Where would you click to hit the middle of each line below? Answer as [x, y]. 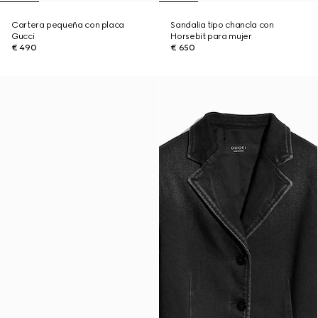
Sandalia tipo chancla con [222, 25]
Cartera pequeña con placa [68, 25]
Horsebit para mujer [211, 36]
